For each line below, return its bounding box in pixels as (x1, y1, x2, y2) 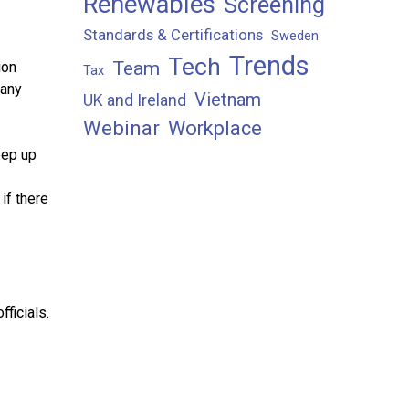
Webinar (83, 117, 160, 140)
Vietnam (194, 89, 261, 110)
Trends (229, 50, 309, 81)
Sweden (271, 28, 319, 44)
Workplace (168, 117, 262, 140)
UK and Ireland (83, 91, 186, 110)
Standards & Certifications (83, 26, 263, 44)
